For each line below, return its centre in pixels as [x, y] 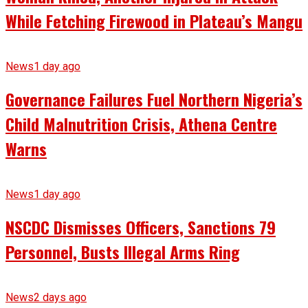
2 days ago [60, 297]
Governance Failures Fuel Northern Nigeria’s [154, 99]
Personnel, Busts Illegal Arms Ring [123, 251]
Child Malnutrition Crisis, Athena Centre [141, 124]
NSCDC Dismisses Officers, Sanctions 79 [141, 227]
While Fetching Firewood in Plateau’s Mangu [154, 21]
